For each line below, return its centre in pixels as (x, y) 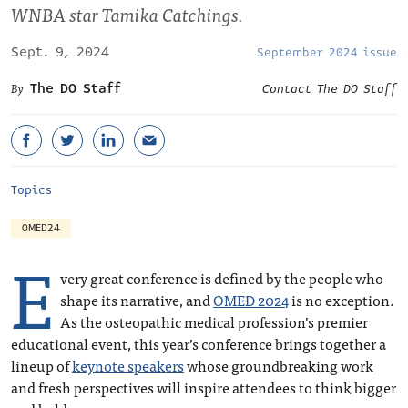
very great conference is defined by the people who (222, 278)
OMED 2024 (251, 300)
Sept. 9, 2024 (60, 52)
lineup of (41, 365)
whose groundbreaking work (279, 365)
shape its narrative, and (137, 300)
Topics (31, 190)
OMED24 (41, 228)
